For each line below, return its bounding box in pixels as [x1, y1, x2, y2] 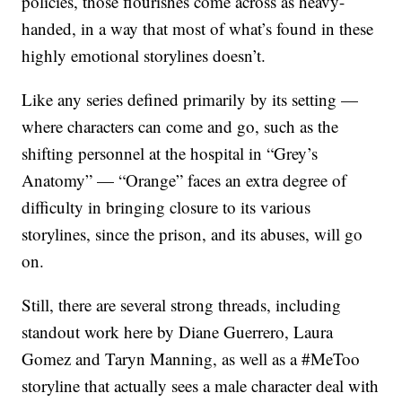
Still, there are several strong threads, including [22, 293, 342, 316]
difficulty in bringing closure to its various [22, 196, 311, 218]
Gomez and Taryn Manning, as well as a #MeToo [22, 347, 361, 370]
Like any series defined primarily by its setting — [22, 88, 359, 110]
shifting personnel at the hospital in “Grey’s [22, 142, 319, 164]
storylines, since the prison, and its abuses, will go [22, 223, 363, 245]
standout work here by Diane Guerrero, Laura [22, 320, 334, 343]
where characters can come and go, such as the [22, 115, 339, 137]
